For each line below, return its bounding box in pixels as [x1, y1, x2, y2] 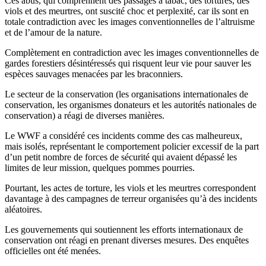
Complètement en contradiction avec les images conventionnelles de [5, 47, 259, 58]
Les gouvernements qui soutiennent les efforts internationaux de [5, 224, 243, 235]
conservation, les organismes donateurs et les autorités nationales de [5, 99, 256, 110]
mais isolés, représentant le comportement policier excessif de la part [5, 141, 259, 151]
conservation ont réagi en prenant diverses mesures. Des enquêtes [5, 235, 249, 245]
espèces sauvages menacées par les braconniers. [5, 68, 183, 79]
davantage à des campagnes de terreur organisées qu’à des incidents [5, 193, 257, 204]
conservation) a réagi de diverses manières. [5, 110, 164, 121]
